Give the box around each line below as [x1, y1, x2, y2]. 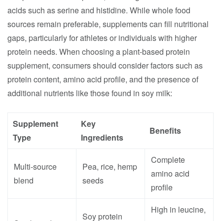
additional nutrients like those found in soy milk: [7, 87, 172, 99]
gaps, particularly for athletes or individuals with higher [7, 32, 197, 43]
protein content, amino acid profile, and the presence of [7, 74, 198, 85]
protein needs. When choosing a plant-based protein [7, 46, 190, 57]
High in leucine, [151, 204, 206, 215]
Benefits [149, 125, 181, 136]
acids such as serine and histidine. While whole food [7, 4, 190, 16]
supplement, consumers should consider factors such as [7, 60, 203, 71]
